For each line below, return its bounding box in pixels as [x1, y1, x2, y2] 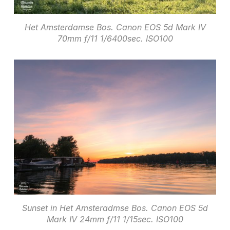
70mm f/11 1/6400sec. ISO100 [57, 33, 173, 44]
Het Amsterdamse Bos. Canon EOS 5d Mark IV [24, 22, 206, 32]
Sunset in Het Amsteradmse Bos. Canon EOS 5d [22, 202, 208, 213]
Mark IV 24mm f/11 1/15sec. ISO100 [47, 214, 183, 224]
